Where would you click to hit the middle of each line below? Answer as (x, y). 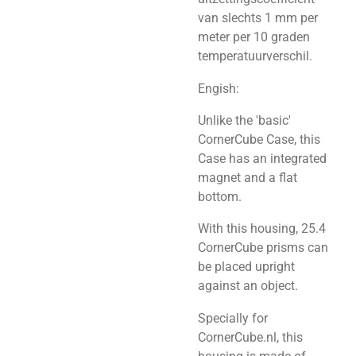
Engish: (219, 88)
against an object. (248, 286)
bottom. (220, 196)
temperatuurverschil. (255, 56)
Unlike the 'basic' (244, 120)
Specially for (233, 318)
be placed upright (246, 267)
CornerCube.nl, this (250, 337)
